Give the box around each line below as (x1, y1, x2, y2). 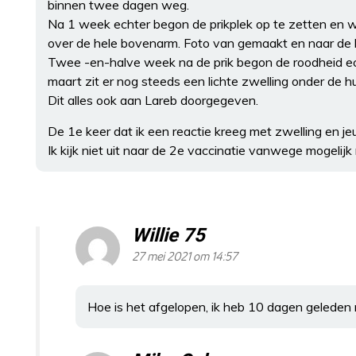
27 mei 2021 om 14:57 (132, 250, 238, 264)
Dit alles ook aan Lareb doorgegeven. (48, 92, 258, 108)
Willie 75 (132, 222, 205, 250)
